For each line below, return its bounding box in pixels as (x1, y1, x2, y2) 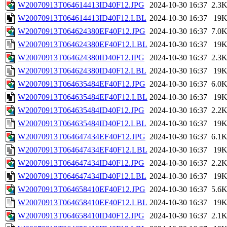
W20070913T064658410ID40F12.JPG (18, 211, 144, 220)
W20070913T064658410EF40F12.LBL (18, 198, 147, 207)
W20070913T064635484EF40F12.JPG (18, 80, 145, 89)
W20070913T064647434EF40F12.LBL (18, 145, 147, 155)
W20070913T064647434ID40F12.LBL (18, 172, 146, 181)
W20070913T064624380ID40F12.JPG (18, 53, 144, 62)
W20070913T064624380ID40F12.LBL (18, 66, 146, 75)
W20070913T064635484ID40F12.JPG (18, 106, 144, 115)
